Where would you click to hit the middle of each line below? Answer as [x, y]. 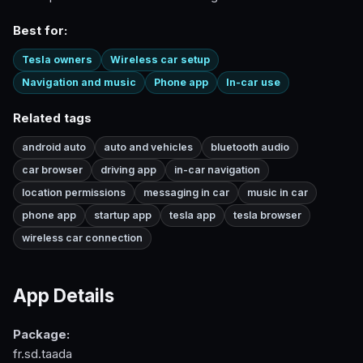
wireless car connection [82, 238]
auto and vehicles [148, 147]
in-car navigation [217, 170]
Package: [41, 335]
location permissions [74, 193]
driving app [128, 170]
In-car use [253, 83]
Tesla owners [57, 60]
